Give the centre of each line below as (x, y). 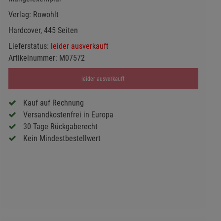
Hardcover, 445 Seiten (43, 31)
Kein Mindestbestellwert (62, 138)
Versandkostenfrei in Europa (68, 114)
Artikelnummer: (34, 58)
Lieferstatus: (29, 46)
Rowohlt (46, 15)
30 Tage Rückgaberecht (60, 126)
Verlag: (20, 15)
